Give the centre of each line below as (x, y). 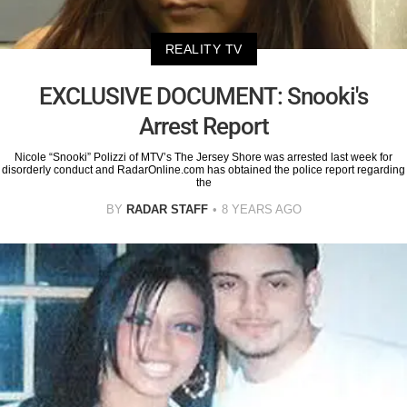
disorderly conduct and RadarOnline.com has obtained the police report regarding (203, 169)
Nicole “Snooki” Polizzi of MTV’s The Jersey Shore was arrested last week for (203, 157)
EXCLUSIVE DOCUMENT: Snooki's (203, 96)
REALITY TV (203, 49)
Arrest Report (203, 126)
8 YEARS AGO (261, 209)
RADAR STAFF (167, 209)
